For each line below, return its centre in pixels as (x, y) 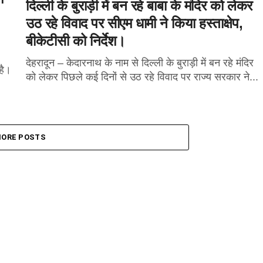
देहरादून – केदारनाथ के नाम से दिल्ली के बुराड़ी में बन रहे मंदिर (140, 63)
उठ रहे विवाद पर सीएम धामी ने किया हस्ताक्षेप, (134, 23)
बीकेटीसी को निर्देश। (76, 41)
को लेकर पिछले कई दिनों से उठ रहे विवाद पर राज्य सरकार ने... (142, 77)
